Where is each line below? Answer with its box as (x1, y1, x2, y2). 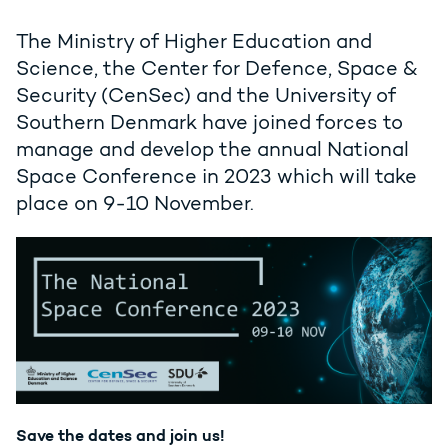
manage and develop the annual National (16, 137, 409, 162)
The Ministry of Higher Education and (16, 29, 372, 54)
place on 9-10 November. (16, 191, 254, 216)
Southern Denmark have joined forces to (16, 110, 403, 135)
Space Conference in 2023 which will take (16, 164, 417, 189)
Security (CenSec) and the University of (16, 83, 396, 108)
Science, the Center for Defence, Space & (16, 56, 418, 81)
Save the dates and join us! (16, 424, 225, 445)
